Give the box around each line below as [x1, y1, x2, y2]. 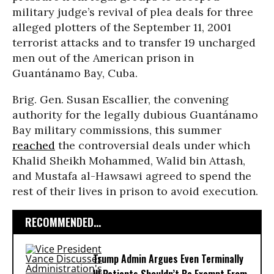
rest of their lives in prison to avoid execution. [12, 184, 258, 198]
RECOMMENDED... [25, 214, 101, 230]
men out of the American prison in [12, 51, 194, 65]
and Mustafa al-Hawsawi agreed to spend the [12, 169, 251, 183]
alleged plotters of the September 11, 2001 [12, 20, 231, 34]
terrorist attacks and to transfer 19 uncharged [12, 35, 256, 50]
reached [12, 138, 55, 152]
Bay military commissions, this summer [12, 123, 221, 137]
